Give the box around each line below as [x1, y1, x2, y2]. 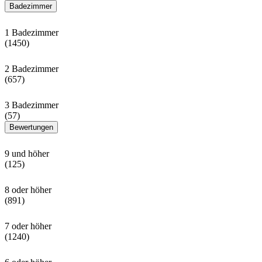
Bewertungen [9, 123, 53, 132]
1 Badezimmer [5, 27, 58, 38]
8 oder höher [5, 185, 51, 195]
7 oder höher [5, 221, 51, 232]
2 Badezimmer [5, 64, 58, 74]
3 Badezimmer [5, 100, 58, 111]
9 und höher [5, 149, 49, 159]
